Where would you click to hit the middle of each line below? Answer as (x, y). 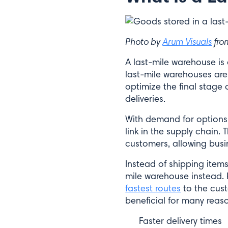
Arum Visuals (187, 41)
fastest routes (153, 188)
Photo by (144, 41)
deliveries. (146, 99)
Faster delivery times (181, 221)
